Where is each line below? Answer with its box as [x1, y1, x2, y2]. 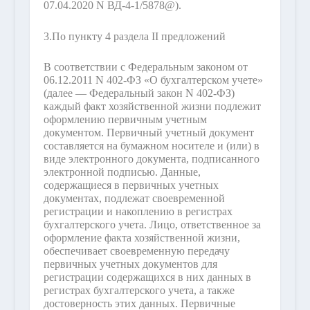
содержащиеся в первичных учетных [43, 179, 219, 192]
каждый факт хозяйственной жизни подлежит [43, 100, 261, 113]
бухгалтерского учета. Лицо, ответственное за [43, 219, 261, 231]
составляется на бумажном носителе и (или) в [43, 140, 259, 152]
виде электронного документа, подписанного [43, 153, 259, 165]
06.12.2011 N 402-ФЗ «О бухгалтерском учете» [43, 74, 263, 86]
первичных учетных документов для [43, 258, 217, 271]
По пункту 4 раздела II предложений [51, 30, 226, 42]
